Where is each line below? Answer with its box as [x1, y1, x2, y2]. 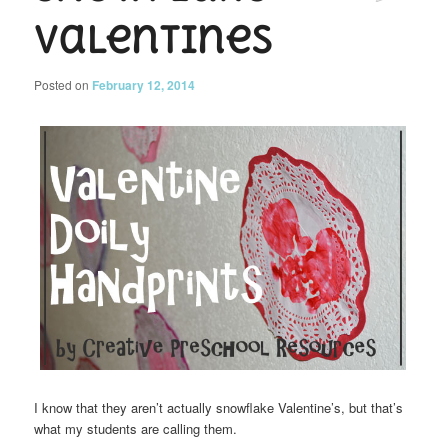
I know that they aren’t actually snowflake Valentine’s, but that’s [34, 398, 404, 418]
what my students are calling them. [34, 419, 238, 439]
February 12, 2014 [92, 75, 196, 94]
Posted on [34, 75, 93, 93]
